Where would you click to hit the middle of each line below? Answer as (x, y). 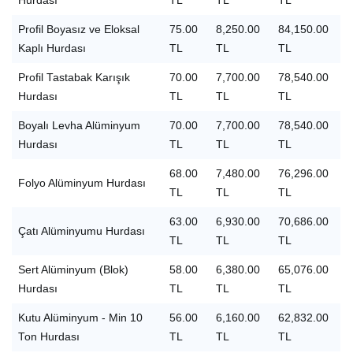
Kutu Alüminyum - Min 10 (80, 318)
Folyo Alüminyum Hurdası (82, 183)
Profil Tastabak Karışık (74, 78)
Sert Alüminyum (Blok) (73, 270)
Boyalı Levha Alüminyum (79, 126)
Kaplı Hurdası (52, 48)
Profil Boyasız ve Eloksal (78, 30)
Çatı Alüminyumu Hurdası (81, 231)
